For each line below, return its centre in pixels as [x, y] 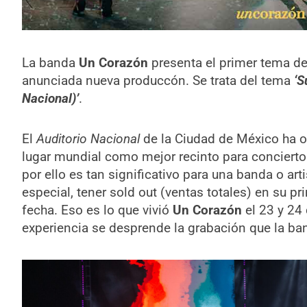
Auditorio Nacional [88, 138]
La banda [50, 62]
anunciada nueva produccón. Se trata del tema [158, 80]
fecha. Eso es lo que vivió [97, 210]
